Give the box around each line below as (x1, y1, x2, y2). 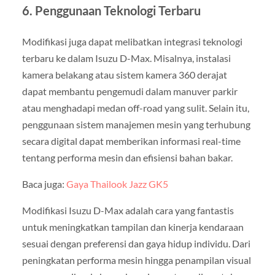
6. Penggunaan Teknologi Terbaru (21, 3, 201, 18)
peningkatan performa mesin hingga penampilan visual (21, 254, 251, 266)
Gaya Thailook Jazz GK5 (66, 178, 168, 190)
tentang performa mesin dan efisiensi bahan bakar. (21, 152, 233, 164)
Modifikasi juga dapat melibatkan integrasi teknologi (21, 36, 242, 48)
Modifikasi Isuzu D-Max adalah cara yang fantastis (21, 204, 234, 217)
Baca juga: (21, 178, 66, 190)
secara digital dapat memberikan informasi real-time (21, 135, 241, 147)
